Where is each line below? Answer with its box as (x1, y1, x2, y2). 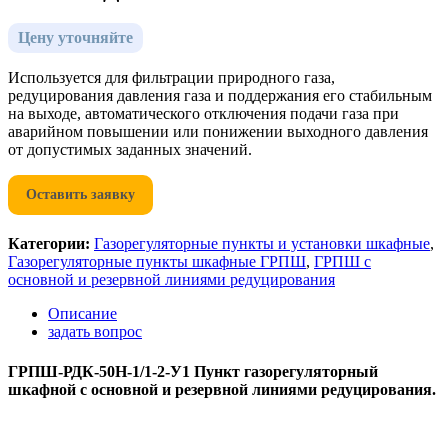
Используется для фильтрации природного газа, (8, 69, 335, 87)
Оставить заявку (26, 187, 135, 203)
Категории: (8, 235, 90, 253)
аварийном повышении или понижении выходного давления (8, 123, 428, 141)
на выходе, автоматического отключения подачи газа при (8, 105, 399, 123)
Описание (48, 305, 117, 323)
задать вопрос (48, 323, 142, 341)
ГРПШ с (314, 253, 371, 271)
